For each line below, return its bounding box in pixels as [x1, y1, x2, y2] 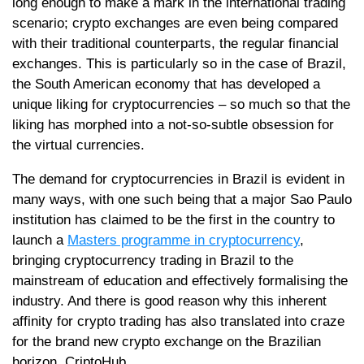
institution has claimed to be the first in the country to [12, 211, 335, 227]
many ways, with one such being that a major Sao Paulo [12, 191, 352, 207]
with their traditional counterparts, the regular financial [12, 35, 339, 51]
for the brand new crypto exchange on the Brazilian [12, 333, 321, 349]
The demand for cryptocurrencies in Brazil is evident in [12, 171, 344, 187]
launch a [12, 232, 67, 248]
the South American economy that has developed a [12, 76, 320, 92]
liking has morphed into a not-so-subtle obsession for [12, 116, 334, 132]
